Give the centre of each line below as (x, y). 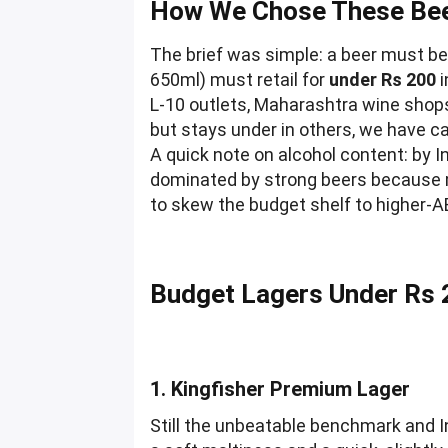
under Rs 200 (383, 80)
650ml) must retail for (240, 80)
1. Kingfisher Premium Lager (280, 389)
